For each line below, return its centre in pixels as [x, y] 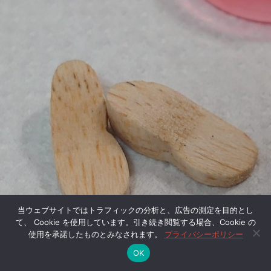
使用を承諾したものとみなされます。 [96, 234]
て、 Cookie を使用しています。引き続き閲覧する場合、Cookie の [135, 222]
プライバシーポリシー [204, 234]
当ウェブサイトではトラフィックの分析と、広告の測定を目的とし [135, 210]
